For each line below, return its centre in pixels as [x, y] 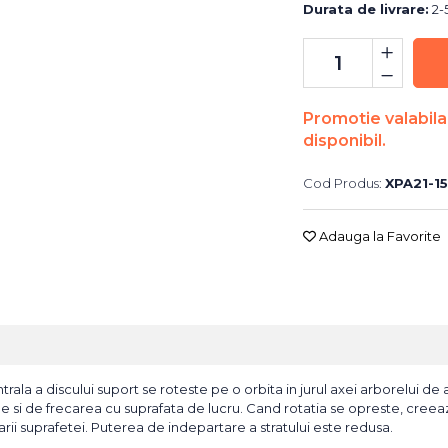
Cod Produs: [342, 183]
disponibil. [344, 141]
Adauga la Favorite [378, 236]
